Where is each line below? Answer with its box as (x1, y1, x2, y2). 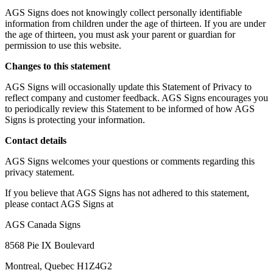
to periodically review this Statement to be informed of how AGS (5, 103, 255, 114)
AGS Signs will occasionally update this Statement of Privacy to (5, 81, 252, 92)
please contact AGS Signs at (5, 198, 113, 209)
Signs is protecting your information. (5, 114, 145, 125)
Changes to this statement (5, 60, 110, 71)
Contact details (5, 135, 66, 146)
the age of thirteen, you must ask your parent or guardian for (5, 29, 235, 40)
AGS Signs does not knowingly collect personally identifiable (5, 7, 242, 18)
